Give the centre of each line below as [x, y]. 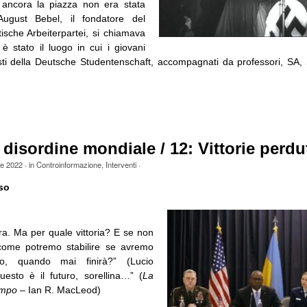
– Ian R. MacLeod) [59, 290]
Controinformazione [69, 164]
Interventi [121, 164]
